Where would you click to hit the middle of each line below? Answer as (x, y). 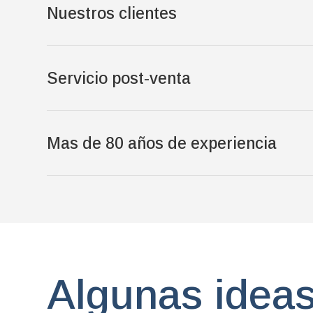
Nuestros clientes (112, 14)
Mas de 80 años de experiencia (162, 144)
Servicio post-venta (119, 79)
